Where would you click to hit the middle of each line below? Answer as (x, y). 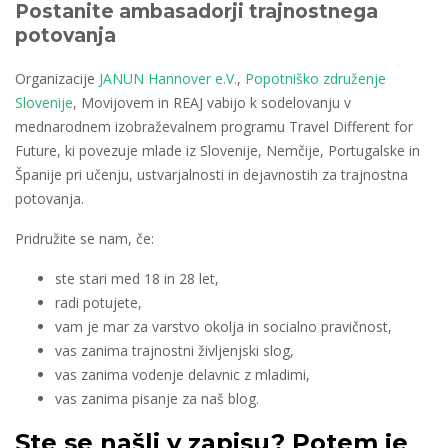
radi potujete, (98, 302)
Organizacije (57, 78)
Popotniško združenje (315, 78)
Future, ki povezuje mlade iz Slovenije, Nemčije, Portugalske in (217, 150)
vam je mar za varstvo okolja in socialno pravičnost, (223, 326)
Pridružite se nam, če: (84, 238)
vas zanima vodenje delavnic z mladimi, (182, 374)
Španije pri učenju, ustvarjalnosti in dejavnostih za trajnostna (211, 174)
